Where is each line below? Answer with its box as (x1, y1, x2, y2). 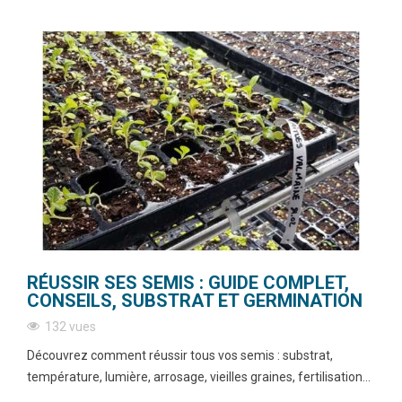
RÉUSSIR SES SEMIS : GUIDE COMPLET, (27, 272, 349, 294)
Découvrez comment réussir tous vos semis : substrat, (27, 348, 333, 363)
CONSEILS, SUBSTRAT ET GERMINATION (27, 290, 363, 312)
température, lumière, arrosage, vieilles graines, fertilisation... (27, 370, 371, 385)
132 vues (45, 319, 96, 335)
